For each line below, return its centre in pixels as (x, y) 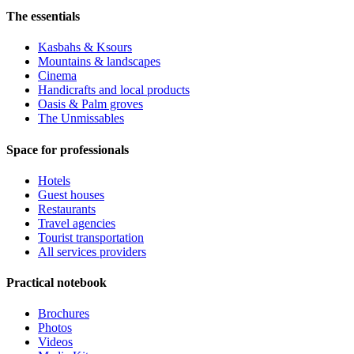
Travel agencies (77, 223)
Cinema (57, 76)
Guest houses (71, 194)
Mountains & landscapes (99, 62)
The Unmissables (81, 119)
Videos (55, 342)
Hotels (54, 180)
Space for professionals (68, 149)
